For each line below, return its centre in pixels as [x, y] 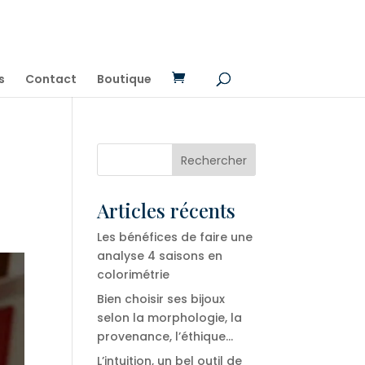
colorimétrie [134, 275]
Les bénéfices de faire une [175, 237]
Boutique [124, 79]
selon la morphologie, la [170, 318]
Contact [51, 79]
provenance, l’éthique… [165, 336]
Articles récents [167, 210]
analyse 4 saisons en [160, 256]
